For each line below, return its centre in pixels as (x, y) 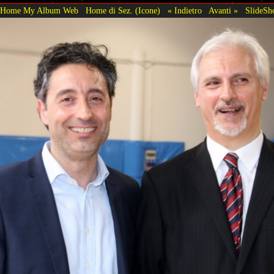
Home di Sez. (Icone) (123, 11)
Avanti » (223, 11)
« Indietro (185, 11)
